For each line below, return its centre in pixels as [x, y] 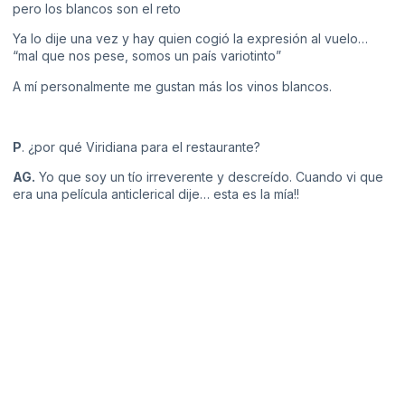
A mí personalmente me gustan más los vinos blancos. [172, 86]
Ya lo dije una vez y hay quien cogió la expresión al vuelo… [190, 39]
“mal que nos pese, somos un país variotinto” [147, 56]
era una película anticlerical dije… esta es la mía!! [156, 194]
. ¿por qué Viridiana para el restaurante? [141, 146]
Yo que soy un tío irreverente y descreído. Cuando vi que [209, 177]
